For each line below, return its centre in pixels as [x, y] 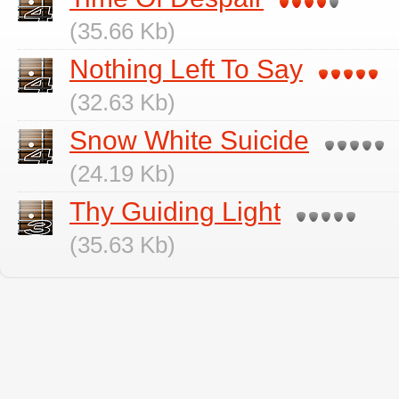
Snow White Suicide [189, 140]
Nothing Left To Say [186, 69]
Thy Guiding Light [175, 212]
